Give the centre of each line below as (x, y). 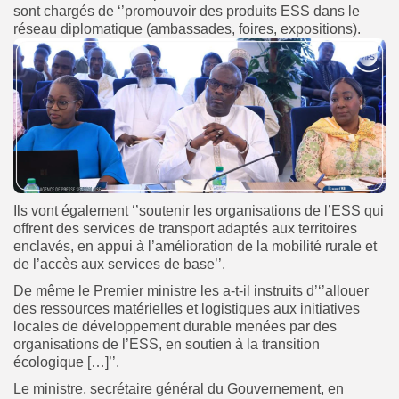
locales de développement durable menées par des (175, 327)
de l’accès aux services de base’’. (119, 265)
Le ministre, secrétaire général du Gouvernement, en (179, 389)
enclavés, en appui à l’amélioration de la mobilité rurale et (195, 247)
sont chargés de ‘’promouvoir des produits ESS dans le (187, 11)
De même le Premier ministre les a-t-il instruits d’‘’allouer (191, 291)
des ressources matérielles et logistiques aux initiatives (187, 309)
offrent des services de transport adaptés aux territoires (185, 229)
